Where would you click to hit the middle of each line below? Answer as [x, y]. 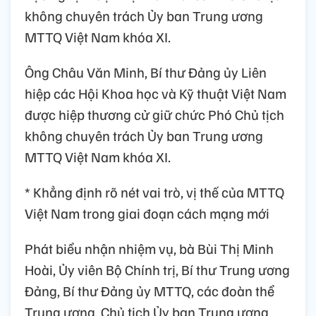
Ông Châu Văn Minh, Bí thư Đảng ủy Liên [146, 72]
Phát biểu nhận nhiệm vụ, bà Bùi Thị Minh [149, 249]
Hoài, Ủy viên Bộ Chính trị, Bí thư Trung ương [157, 270]
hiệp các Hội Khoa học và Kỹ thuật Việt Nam [156, 93]
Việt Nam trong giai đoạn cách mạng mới [147, 213]
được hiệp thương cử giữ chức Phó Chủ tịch [154, 115]
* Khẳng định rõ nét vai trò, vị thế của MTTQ [154, 192]
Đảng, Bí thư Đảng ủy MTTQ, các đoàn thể [150, 291]
